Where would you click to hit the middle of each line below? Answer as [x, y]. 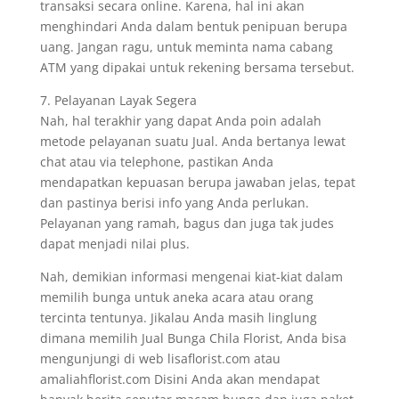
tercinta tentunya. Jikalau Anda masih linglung [178, 318]
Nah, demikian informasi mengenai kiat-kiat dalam [191, 277]
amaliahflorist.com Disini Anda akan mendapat [179, 379]
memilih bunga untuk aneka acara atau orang [176, 297]
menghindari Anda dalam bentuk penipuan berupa [193, 26]
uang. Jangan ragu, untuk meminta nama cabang [186, 47]
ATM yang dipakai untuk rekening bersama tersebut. [197, 67]
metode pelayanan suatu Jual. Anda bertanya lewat [192, 141]
